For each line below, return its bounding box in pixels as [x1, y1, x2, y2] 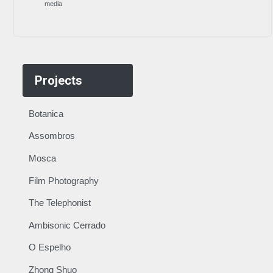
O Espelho [28, 242, 71, 253]
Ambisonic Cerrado [28, 219, 105, 230]
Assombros [28, 130, 75, 141]
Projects [34, 73, 82, 88]
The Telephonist [28, 197, 91, 208]
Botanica [28, 108, 63, 119]
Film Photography [28, 175, 99, 186]
